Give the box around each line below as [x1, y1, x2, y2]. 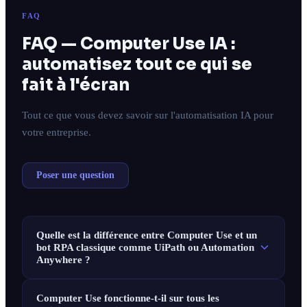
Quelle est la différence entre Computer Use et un [36, 229, 257, 241]
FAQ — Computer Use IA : [22, 34, 235, 55]
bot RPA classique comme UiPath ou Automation [36, 241, 254, 254]
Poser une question [36, 170, 114, 181]
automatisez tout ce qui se [22, 54, 252, 75]
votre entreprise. [22, 126, 91, 138]
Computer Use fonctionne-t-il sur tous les [36, 292, 219, 304]
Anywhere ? [36, 254, 90, 266]
